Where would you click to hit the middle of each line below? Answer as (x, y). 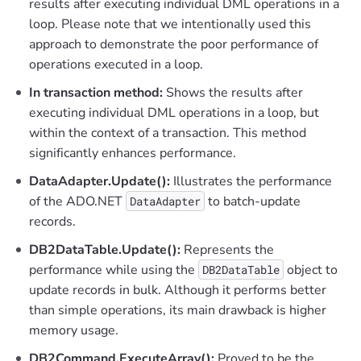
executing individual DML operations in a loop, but (174, 112)
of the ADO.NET (77, 201)
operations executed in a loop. (116, 64)
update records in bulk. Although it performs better (178, 290)
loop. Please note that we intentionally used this (170, 24)
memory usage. (74, 330)
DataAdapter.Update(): (100, 181)
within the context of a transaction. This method (168, 133)
